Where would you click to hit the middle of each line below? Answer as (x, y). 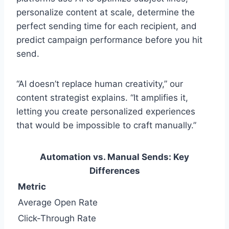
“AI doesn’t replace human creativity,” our (100, 84)
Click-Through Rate (57, 218)
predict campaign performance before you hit (109, 40)
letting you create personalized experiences (106, 111)
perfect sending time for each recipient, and (107, 26)
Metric (32, 186)
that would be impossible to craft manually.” (106, 125)
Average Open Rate (58, 202)
